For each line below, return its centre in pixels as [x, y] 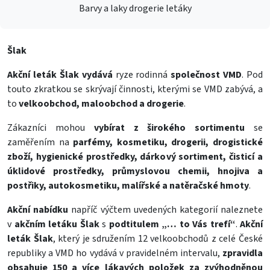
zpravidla [243, 253]
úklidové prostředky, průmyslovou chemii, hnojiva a [135, 171]
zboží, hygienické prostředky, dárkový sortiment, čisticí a [135, 157]
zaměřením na [40, 142]
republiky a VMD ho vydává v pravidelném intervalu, [115, 253]
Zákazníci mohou [51, 128]
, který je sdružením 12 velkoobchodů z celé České [158, 239]
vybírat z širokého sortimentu [169, 128]
